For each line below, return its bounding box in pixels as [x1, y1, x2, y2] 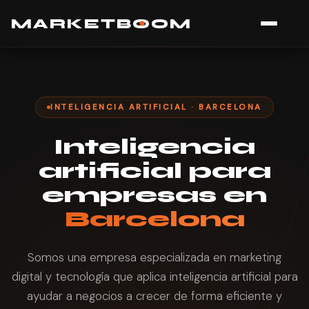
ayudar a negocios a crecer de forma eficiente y [27, 288, 282, 303]
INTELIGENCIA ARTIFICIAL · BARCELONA [50, 102, 262, 112]
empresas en [42, 181, 267, 208]
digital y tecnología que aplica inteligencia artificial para [11, 269, 298, 284]
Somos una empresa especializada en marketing [28, 250, 281, 265]
